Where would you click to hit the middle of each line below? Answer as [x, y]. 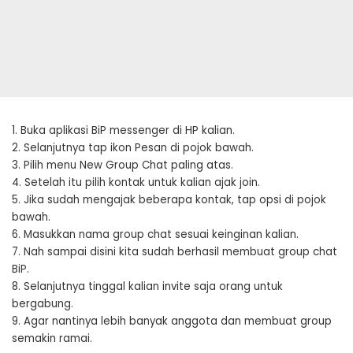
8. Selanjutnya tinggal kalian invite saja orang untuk [147, 287]
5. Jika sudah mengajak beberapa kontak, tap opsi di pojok [169, 200]
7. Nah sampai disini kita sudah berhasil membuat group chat [175, 252]
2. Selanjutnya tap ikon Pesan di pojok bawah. [133, 148]
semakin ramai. [52, 339]
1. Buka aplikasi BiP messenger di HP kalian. [123, 131]
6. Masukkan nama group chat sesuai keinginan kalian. [155, 235]
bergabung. [43, 304]
